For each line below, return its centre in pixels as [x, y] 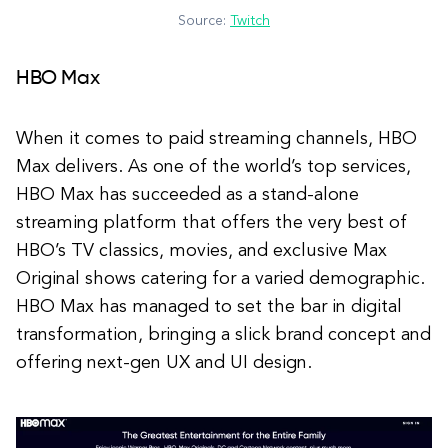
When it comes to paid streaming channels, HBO [216, 138]
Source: [204, 20]
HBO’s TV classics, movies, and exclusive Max [201, 250]
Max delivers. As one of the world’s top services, [213, 166]
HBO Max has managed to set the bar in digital [209, 306]
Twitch [250, 20]
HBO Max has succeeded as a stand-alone [187, 194]
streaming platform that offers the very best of [211, 222]
